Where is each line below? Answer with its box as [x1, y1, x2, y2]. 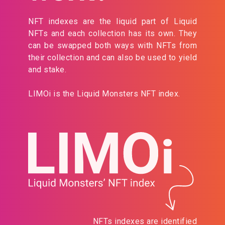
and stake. [28, 65, 66, 75]
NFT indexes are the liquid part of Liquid [28, 17, 197, 27]
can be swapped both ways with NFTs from [28, 41, 197, 51]
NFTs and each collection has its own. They [28, 29, 197, 39]
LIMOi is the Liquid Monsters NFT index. [28, 89, 180, 99]
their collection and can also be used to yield [28, 53, 197, 63]
